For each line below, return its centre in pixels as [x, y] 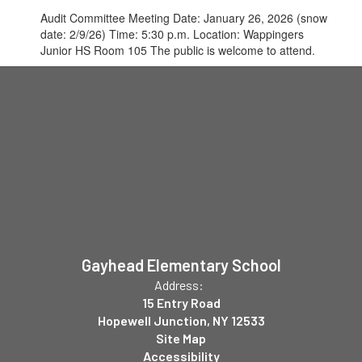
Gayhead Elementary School [181, 265]
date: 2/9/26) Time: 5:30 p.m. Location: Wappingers [172, 34]
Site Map [181, 338]
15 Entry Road [181, 303]
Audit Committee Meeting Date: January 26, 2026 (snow [184, 18]
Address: [179, 285]
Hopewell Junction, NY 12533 [181, 320]
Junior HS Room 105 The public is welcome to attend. [178, 50]
